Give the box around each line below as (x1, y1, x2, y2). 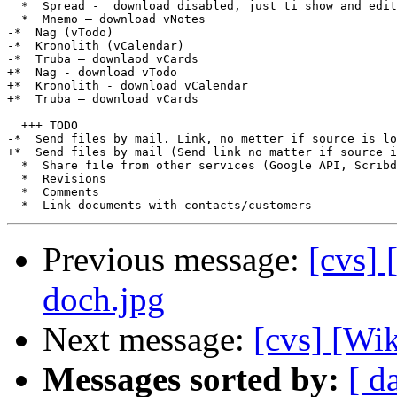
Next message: (43, 320, 253, 359)
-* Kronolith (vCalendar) (7, 39, 184, 53)
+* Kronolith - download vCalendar (7, 79, 248, 93)
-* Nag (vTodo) (7, 26, 113, 40)
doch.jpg (43, 280, 165, 319)
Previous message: (43, 240, 308, 279)
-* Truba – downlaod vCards (7, 52, 198, 66)
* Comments (7, 185, 99, 199)
